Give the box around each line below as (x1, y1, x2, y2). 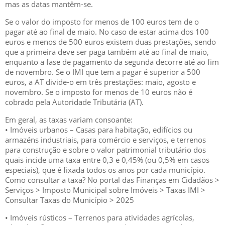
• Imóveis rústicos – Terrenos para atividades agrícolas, (5, 212, 194, 222)
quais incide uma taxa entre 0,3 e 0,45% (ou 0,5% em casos (5, 155, 209, 165)
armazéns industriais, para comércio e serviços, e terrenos (5, 135, 206, 145)
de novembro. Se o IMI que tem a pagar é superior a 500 (5, 67, 200, 77)
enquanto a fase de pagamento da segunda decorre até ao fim (5, 57, 219, 67)
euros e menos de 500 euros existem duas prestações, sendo (5, 37, 216, 47)
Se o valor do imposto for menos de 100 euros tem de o (5, 17, 199, 27)
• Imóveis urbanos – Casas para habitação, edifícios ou (5, 125, 192, 135)
